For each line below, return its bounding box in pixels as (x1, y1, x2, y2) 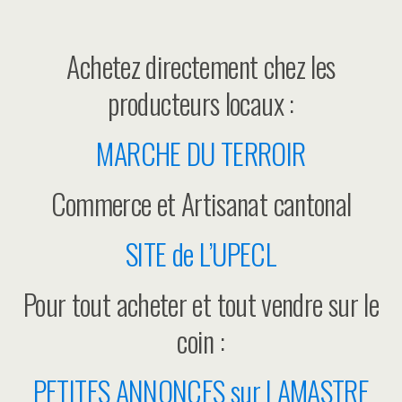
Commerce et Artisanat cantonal (50, 182, 352, 224)
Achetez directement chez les (66, 45, 336, 87)
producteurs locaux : (108, 82, 294, 124)
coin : (177, 319, 225, 362)
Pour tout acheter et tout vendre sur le (22, 283, 380, 325)
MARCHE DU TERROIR (96, 132, 306, 174)
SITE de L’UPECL (125, 232, 277, 275)
